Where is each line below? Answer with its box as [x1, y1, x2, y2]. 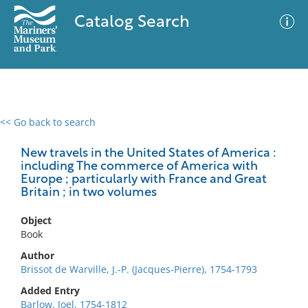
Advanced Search [164, 127, 243, 141]
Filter [265, 130, 289, 140]
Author [21, 249, 54, 262]
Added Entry [21, 284, 80, 297]
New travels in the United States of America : [21, 147, 276, 160]
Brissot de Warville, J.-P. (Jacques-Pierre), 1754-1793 [21, 263, 257, 276]
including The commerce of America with [21, 160, 258, 173]
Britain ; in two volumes [21, 186, 157, 199]
